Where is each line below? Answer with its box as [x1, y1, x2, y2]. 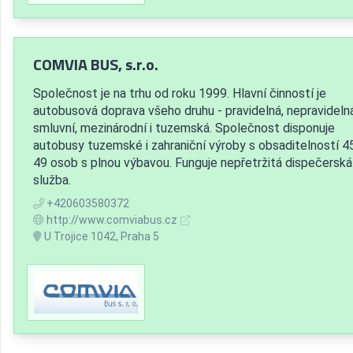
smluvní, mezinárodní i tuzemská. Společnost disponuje [33, 121, 335, 136]
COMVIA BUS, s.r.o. [33, 52, 158, 77]
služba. [33, 173, 71, 188]
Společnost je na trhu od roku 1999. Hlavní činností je [33, 86, 326, 102]
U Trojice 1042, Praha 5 [42, 230, 159, 243]
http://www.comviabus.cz [46, 214, 177, 227]
